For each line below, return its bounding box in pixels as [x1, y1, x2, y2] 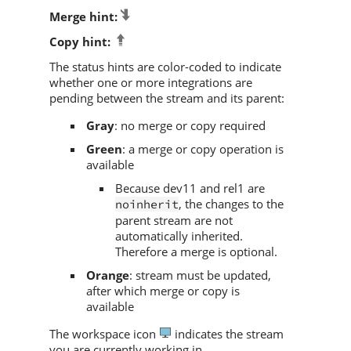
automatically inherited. [115, 228, 243, 244]
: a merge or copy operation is [122, 141, 284, 157]
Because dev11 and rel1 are [115, 180, 265, 197]
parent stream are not [115, 212, 233, 229]
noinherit [115, 197, 179, 212]
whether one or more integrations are [49, 74, 252, 91]
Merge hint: [49, 9, 121, 25]
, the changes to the [179, 196, 284, 212]
